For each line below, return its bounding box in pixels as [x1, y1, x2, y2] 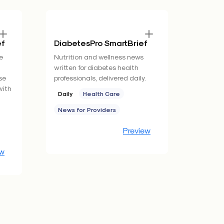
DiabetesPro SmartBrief [54, 38, 147, 47]
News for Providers [58, 106, 116, 113]
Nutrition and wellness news [54, 52, 143, 61]
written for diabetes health [54, 63, 138, 71]
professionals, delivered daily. [54, 73, 146, 82]
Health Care [83, 90, 120, 97]
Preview [123, 125, 150, 135]
